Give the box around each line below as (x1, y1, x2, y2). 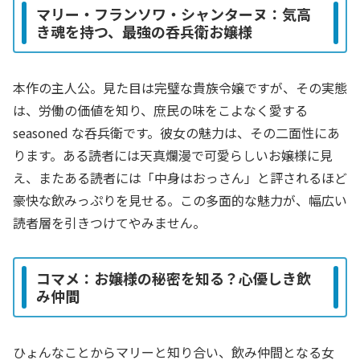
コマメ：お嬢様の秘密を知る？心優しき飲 (36, 268, 311, 289)
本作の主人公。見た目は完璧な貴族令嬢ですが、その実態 (13, 77, 347, 97)
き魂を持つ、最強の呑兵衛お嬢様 (36, 21, 252, 43)
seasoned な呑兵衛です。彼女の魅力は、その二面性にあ (13, 122, 340, 142)
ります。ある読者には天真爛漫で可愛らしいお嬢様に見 (13, 145, 333, 165)
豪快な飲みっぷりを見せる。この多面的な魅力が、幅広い (13, 190, 347, 210)
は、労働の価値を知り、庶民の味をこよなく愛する (13, 100, 308, 120)
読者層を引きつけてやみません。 (13, 212, 206, 232)
